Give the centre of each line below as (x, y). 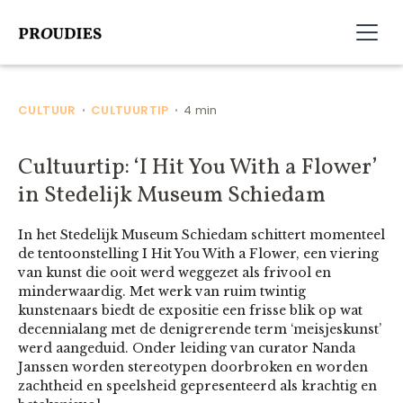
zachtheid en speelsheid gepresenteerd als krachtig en (197, 386)
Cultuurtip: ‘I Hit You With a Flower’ (198, 168)
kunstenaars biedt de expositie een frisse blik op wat (190, 310)
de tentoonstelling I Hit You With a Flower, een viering (198, 254)
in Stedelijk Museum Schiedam (172, 196)
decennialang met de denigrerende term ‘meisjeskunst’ (200, 329)
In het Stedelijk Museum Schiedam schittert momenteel (201, 235)
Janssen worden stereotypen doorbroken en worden (193, 367)
